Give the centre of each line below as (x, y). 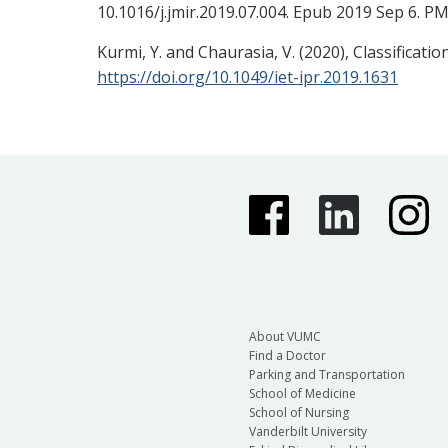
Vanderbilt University (307, 432)
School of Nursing (298, 413)
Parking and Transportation (326, 375)
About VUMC (284, 337)
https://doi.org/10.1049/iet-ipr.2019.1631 (247, 77)
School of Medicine (302, 394)
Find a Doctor (287, 356)
